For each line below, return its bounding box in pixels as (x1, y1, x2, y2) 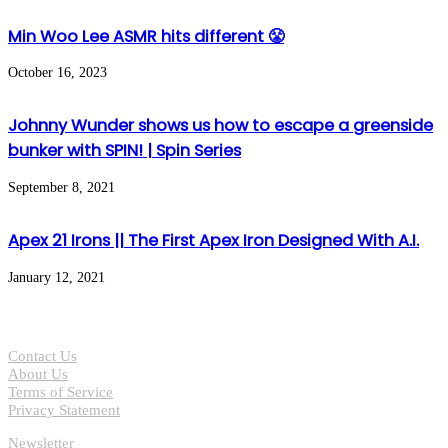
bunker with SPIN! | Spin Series (8, 139, 241, 163)
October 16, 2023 (8, 65, 107, 81)
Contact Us (8, 346, 77, 364)
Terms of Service (8, 382, 113, 400)
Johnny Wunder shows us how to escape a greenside (8, 114, 433, 138)
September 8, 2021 (8, 179, 115, 195)
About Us (8, 364, 68, 382)
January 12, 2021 (8, 269, 105, 285)
